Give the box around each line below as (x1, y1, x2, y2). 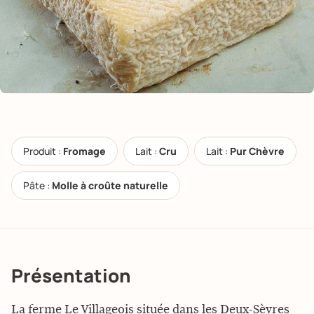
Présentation (11, 263, 131, 288)
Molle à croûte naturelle (52, 179, 168, 192)
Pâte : (23, 179, 52, 192)
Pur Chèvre (230, 144, 285, 158)
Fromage (63, 144, 106, 158)
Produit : (23, 144, 63, 158)
